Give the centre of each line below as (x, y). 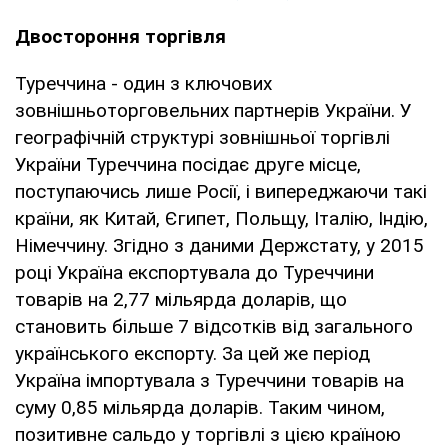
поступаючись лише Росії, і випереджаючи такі (221, 191)
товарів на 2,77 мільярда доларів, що (181, 299)
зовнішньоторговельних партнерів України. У (213, 110)
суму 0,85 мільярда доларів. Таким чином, (200, 407)
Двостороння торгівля (120, 36)
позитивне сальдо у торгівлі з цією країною (208, 434)
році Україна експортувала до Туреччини (194, 272)
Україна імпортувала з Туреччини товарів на (209, 380)
